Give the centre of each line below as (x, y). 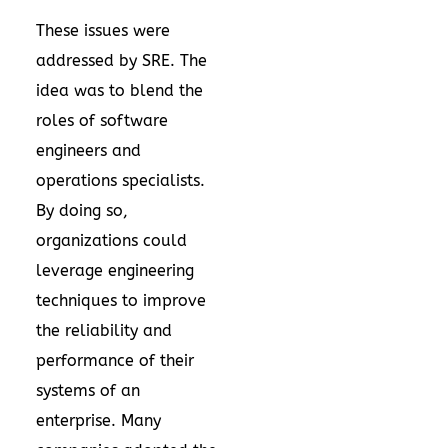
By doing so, (82, 210)
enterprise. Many (98, 420)
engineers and (88, 150)
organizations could (111, 240)
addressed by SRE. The (121, 60)
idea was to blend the (119, 90)
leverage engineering (115, 270)
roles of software (102, 120)
